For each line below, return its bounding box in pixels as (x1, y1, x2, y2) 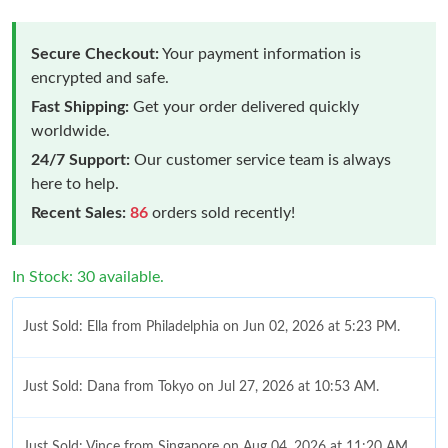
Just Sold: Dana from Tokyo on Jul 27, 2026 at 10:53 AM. (23, 379, 379, 394)
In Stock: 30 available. (12, 268, 164, 285)
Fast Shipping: (31, 98, 129, 115)
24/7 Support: (31, 151, 130, 168)
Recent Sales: (31, 204, 126, 221)
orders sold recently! (148, 204, 295, 221)
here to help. (31, 175, 119, 192)
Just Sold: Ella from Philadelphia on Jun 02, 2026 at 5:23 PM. (23, 319, 400, 334)
